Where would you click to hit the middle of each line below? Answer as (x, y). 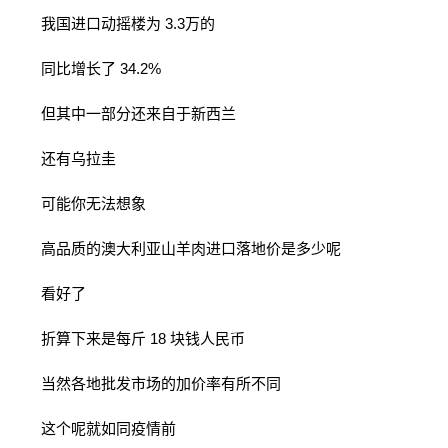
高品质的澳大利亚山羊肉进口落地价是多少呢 (178, 248)
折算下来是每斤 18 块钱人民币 (130, 338)
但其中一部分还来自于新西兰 (126, 113)
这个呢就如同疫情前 (96, 428)
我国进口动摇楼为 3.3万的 (115, 23)
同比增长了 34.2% (88, 68)
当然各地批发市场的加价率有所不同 (148, 383)
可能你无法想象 (81, 203)
